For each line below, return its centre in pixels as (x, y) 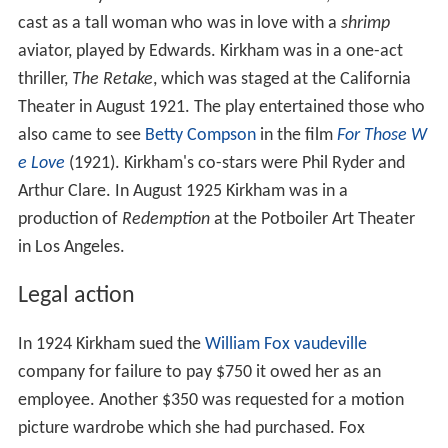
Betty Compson (200, 136)
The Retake (112, 80)
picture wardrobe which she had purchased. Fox (191, 429)
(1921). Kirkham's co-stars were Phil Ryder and (234, 164)
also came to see (81, 136)
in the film (296, 136)
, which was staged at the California (281, 80)
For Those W (381, 136)
